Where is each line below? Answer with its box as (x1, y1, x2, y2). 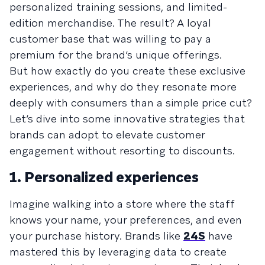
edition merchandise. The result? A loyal (9, 15, 211, 30)
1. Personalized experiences (9, 167, 199, 186)
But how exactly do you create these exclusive (9, 63, 245, 77)
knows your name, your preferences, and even (9, 212, 242, 227)
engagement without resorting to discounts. (9, 143, 235, 157)
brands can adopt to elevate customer (9, 127, 205, 141)
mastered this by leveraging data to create (9, 244, 227, 258)
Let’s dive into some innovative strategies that (9, 111, 245, 125)
